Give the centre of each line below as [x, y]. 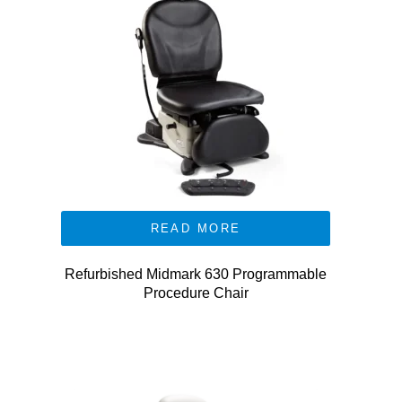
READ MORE [196, 228]
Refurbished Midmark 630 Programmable [196, 274]
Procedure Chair [196, 293]
